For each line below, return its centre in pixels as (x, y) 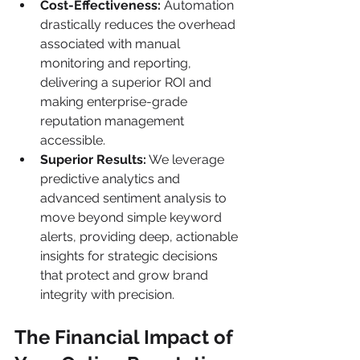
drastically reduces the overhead (139, 25)
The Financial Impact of (126, 337)
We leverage (187, 160)
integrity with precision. (107, 295)
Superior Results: (93, 160)
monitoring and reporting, (117, 63)
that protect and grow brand (126, 275)
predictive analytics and (112, 179)
